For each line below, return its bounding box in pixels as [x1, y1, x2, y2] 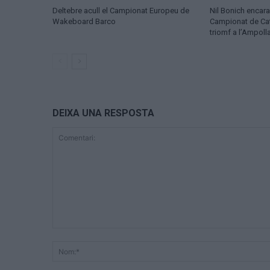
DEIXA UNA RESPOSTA [52, 107, 154, 119]
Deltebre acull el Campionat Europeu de [52, 6, 189, 16]
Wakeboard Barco [52, 17, 116, 27]
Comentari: [52, 229, 95, 240]
